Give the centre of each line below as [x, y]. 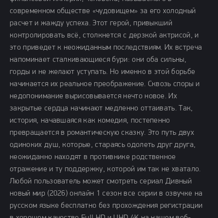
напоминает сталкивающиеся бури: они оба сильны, [98, 60]
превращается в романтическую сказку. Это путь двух [102, 133]
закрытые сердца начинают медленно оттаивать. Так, [101, 109]
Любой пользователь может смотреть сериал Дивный [101, 182]
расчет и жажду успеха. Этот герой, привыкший [91, 23]
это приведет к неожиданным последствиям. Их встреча [106, 48]
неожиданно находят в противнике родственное [93, 157]
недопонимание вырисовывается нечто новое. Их [94, 96]
